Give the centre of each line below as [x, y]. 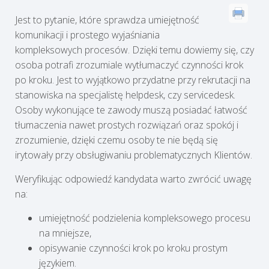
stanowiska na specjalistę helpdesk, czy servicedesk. [125, 95]
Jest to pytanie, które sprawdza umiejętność [107, 20]
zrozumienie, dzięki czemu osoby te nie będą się [116, 140]
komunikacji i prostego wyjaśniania [87, 35]
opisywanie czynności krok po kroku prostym [133, 248]
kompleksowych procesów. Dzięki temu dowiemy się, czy [134, 50]
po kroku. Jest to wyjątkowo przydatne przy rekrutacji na [133, 80]
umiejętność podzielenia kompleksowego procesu [145, 218]
